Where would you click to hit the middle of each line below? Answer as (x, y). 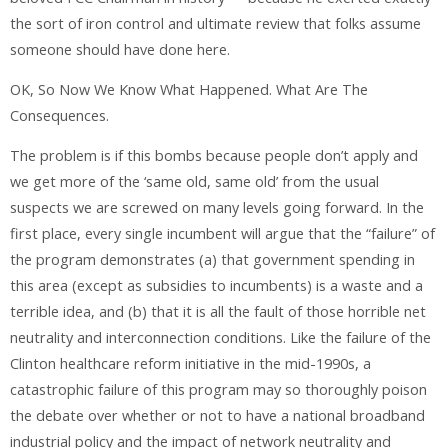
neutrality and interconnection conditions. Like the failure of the (220, 338)
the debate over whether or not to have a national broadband (217, 416)
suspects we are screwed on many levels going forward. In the (217, 208)
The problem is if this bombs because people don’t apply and (214, 156)
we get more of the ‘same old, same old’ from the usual (194, 182)
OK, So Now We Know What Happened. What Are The (189, 89)
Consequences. (59, 115)
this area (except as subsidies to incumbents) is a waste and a (216, 286)
